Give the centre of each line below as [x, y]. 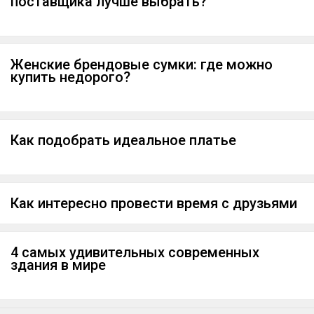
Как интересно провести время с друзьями [154, 203]
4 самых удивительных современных [135, 252]
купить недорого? [70, 77]
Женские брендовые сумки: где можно [142, 64]
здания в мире [58, 265]
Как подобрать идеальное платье [123, 140]
